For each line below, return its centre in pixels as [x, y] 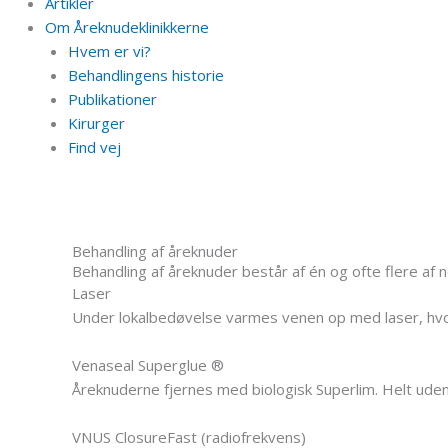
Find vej [94, 146]
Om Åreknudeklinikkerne [127, 26]
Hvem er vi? [109, 50]
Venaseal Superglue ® [148, 365]
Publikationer [112, 98]
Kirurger [96, 122]
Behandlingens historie [145, 74]
